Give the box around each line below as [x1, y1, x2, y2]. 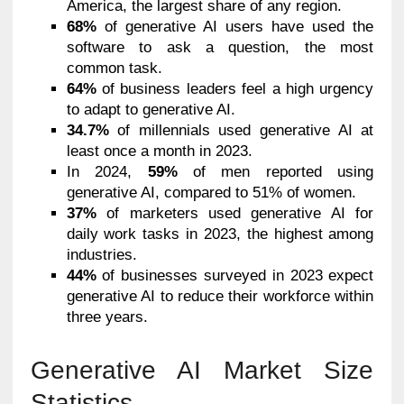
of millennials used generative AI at [108, 122, 374, 140]
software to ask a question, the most [66, 39, 374, 57]
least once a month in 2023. [66, 142, 252, 161]
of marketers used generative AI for [96, 205, 374, 223]
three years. [66, 308, 148, 326]
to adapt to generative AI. [66, 101, 235, 119]
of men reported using [177, 163, 374, 181]
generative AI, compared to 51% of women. [66, 184, 356, 202]
